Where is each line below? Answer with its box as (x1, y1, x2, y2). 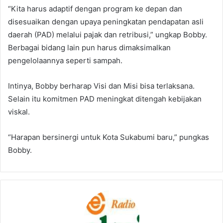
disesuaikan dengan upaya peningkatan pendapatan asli (8, 17, 204, 27)
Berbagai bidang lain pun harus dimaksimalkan (8, 43, 171, 53)
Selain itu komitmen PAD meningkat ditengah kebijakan (8, 94, 202, 104)
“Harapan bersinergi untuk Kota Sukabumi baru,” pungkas (8, 132, 209, 142)
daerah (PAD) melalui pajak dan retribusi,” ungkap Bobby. (8, 30, 207, 40)
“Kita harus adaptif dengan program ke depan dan (8, 4, 182, 14)
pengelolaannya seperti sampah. (8, 56, 122, 66)
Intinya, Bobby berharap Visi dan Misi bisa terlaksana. (8, 81, 195, 91)
